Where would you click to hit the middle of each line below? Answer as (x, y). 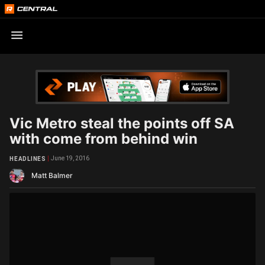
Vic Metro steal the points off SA (122, 123)
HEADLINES (28, 159)
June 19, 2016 (70, 158)
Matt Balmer (52, 175)
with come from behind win (104, 139)
